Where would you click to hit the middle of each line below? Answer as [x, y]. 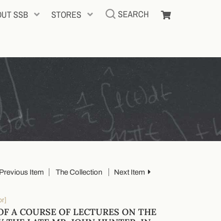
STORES [66, 14]
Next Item [129, 172]
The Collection [79, 172]
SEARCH [133, 14]
